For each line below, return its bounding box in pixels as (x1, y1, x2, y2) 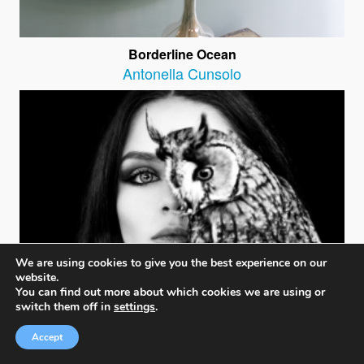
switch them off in (15, 299, 114, 314)
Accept (32, 331, 63, 344)
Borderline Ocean (128, 45, 236, 64)
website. (15, 270, 58, 285)
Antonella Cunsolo (123, 63, 241, 84)
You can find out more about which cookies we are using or (15, 284, 325, 300)
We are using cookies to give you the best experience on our (15, 255, 327, 271)
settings (114, 299, 155, 314)
